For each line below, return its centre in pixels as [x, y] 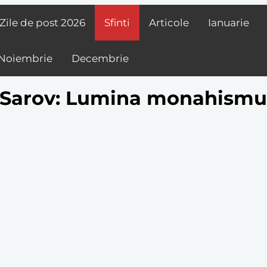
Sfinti [117, 23]
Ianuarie [229, 23]
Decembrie [100, 58]
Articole [169, 23]
